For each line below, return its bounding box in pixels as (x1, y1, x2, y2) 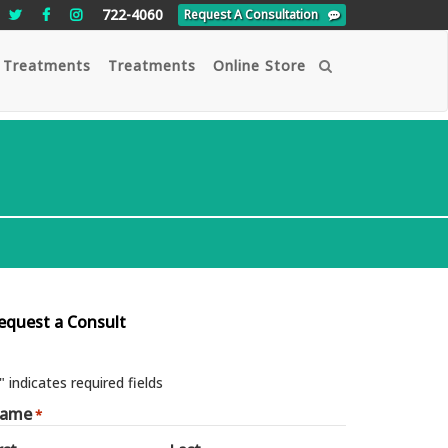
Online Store (213, 56, 306, 75)
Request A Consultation (184, 6, 318, 23)
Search (331, 58, 369, 72)
